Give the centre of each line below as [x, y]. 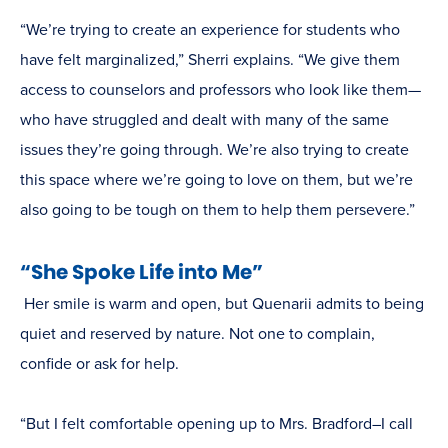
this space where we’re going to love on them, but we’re [216, 180]
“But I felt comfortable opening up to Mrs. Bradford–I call [216, 424]
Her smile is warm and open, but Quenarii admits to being [222, 304]
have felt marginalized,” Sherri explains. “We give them [210, 60]
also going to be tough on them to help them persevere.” [219, 210]
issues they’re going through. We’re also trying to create [214, 150]
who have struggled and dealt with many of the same [204, 120]
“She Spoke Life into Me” [141, 272]
